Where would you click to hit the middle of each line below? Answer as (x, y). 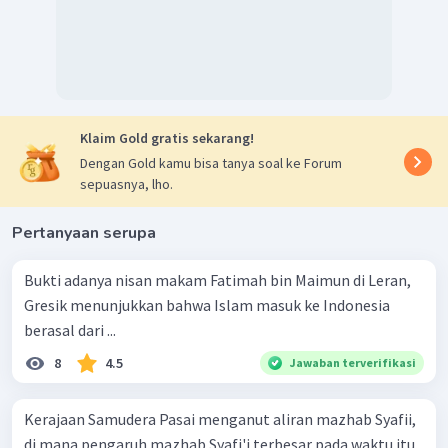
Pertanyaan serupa (84, 233)
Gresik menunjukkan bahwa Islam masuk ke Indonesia (207, 305)
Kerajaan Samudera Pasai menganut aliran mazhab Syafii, (220, 419)
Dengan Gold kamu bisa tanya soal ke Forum (211, 163)
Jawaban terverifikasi (353, 363)
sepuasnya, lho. (126, 184)
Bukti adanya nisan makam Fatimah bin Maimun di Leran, (217, 280)
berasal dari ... (70, 330)
